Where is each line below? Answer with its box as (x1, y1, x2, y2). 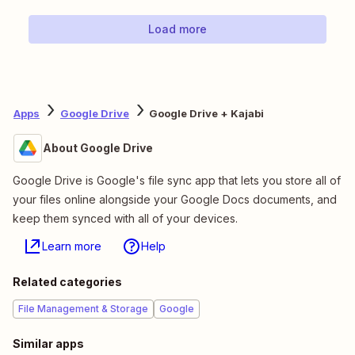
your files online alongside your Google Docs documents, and (13, 193, 337, 207)
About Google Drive (43, 141, 153, 155)
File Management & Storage (18, 303, 148, 315)
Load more (148, 22, 207, 36)
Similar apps (13, 337, 84, 351)
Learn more (42, 239, 101, 254)
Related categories (13, 275, 122, 289)
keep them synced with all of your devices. (13, 212, 238, 226)
